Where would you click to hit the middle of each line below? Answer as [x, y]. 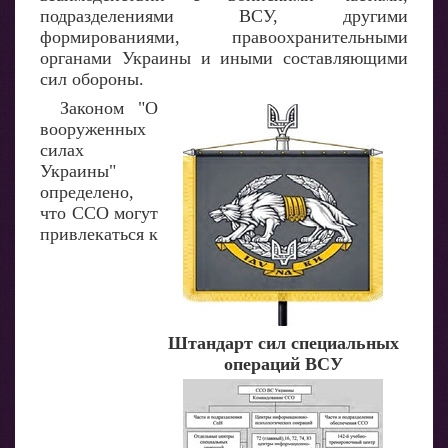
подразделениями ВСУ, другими [224, 16]
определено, [87, 192]
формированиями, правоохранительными [224, 37]
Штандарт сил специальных [283, 343]
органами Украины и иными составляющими [224, 58]
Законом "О [109, 108]
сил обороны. [92, 79]
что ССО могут [99, 213]
